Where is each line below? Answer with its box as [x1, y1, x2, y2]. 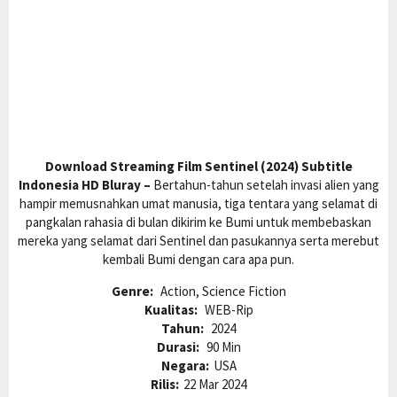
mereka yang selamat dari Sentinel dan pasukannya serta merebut [18, 232, 379, 250]
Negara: [160, 357, 209, 375]
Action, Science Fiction [160, 283, 286, 300]
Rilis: [151, 376, 179, 393]
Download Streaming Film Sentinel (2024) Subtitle [44, 158, 353, 175]
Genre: [111, 283, 156, 300]
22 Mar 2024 [183, 376, 246, 393]
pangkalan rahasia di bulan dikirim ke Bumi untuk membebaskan [26, 214, 371, 231]
